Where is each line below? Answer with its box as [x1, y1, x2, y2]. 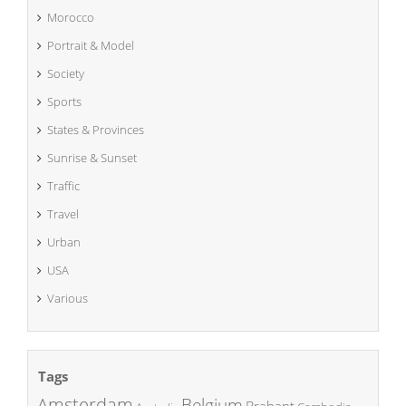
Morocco [47, 9, 94, 26]
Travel [47, 206, 79, 223]
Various [47, 290, 88, 307]
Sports [47, 93, 82, 111]
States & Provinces [47, 121, 144, 139]
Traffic [47, 178, 80, 195]
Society [47, 65, 84, 82]
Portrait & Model [47, 37, 134, 54]
